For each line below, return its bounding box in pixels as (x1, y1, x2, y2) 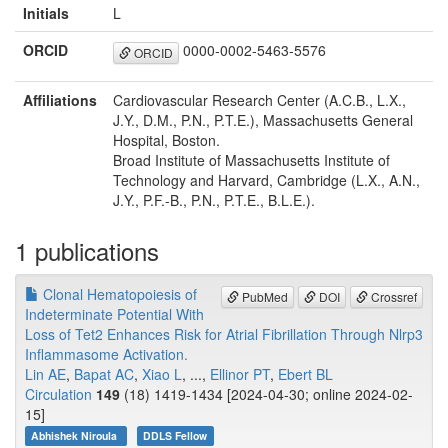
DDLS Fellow (143, 428, 208, 444)
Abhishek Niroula (31, 428, 121, 444)
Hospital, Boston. (113, 130, 220, 151)
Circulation (25, 384, 92, 405)
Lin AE (25, 364, 66, 385)
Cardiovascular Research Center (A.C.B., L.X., (113, 90, 406, 111)
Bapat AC (74, 364, 134, 385)
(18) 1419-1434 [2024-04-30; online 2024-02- (120, 384, 413, 405)
